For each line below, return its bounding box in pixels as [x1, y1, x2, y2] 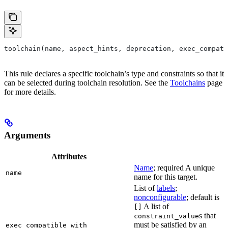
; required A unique [153, 163, 215, 172]
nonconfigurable [134, 192, 186, 202]
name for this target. [134, 172, 197, 181]
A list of [142, 202, 169, 211]
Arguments [4, 129, 50, 140]
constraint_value [134, 212, 199, 220]
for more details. [4, 87, 56, 96]
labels [157, 183, 175, 192]
